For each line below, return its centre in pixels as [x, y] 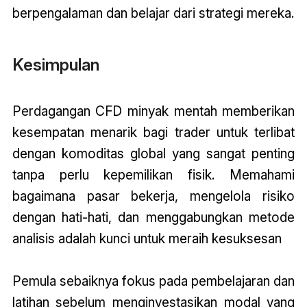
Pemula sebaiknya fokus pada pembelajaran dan [153, 281]
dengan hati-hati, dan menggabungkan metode [153, 217]
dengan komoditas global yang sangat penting [153, 153]
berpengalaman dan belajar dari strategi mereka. [153, 13]
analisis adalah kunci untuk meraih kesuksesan [147, 238]
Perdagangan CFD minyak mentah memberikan [153, 111]
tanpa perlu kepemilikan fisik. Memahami [153, 175]
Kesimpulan [56, 64]
